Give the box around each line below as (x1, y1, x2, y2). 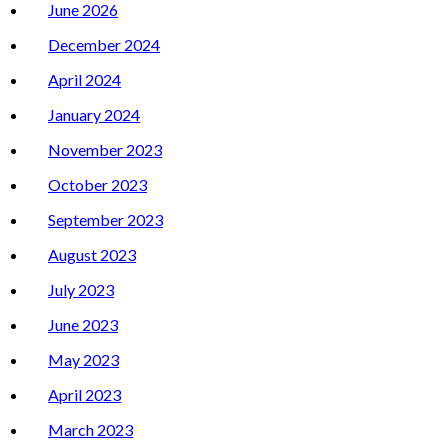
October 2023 (48, 175, 147, 195)
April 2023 (48, 385, 121, 405)
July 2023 (48, 280, 114, 300)
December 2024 (48, 35, 160, 55)
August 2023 (48, 245, 136, 265)
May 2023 (48, 350, 119, 370)
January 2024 (48, 105, 140, 125)
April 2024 (48, 70, 121, 90)
